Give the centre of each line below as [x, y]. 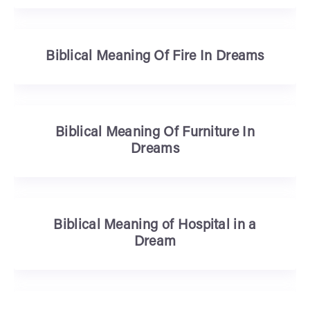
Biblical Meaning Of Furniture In [155, 133]
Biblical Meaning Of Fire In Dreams [155, 57]
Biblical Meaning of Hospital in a [155, 226]
